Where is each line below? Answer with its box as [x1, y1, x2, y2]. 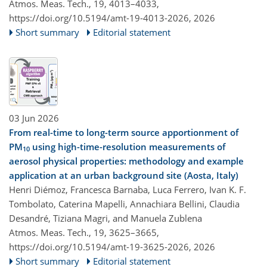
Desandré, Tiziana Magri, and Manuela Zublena [9, 212, 202, 224]
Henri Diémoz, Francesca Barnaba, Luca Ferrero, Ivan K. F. [9, 183, 246, 195]
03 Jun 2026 [9, 111, 59, 124]
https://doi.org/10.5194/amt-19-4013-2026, [9, 12, 191, 24]
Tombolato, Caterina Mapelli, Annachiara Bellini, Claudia [9, 197, 240, 210]
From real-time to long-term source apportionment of [9, 126, 238, 138]
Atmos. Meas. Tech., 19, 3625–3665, [9, 226, 159, 238]
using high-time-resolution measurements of [30, 140, 225, 153]
